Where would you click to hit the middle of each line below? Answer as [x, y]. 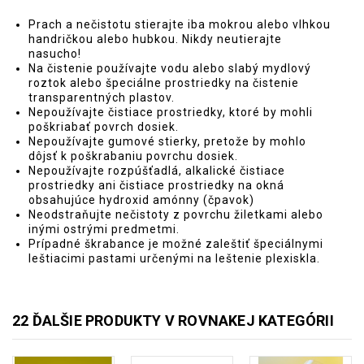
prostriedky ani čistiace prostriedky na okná [156, 185]
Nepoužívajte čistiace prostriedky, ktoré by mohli [171, 112]
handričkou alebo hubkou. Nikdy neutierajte [155, 39]
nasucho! [55, 54]
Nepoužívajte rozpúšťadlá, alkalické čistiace [157, 171]
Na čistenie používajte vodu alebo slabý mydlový [170, 68]
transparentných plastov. [102, 97]
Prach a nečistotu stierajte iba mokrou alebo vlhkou [180, 24]
